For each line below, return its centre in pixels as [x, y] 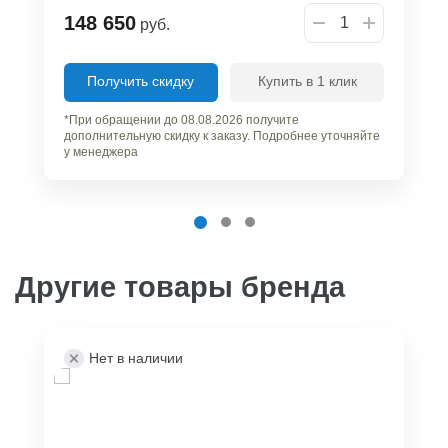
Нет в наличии [136, 357]
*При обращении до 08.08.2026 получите [181, 119]
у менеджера [101, 151]
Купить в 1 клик [307, 80]
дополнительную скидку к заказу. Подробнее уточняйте [222, 135]
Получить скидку [141, 80]
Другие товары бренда [180, 286]
